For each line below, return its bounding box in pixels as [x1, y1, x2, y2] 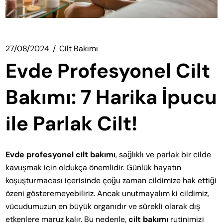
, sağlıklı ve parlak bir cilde [115, 149, 212, 160]
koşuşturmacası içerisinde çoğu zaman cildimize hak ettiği [5, 175, 217, 186]
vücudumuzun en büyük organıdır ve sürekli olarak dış [5, 201, 201, 212]
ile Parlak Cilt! [5, 110, 138, 136]
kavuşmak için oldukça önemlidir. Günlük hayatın [5, 162, 182, 173]
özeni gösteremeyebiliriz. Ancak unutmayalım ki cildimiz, [5, 188, 210, 199]
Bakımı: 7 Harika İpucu [5, 84, 218, 110]
